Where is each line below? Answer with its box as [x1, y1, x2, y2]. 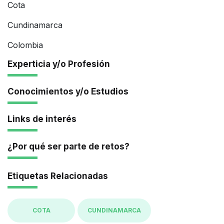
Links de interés [7, 113, 76, 124]
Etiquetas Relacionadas [7, 170, 108, 181]
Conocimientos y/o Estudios [7, 86, 128, 96]
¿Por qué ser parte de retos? [7, 141, 129, 151]
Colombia [7, 39, 43, 50]
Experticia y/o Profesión [7, 58, 110, 69]
